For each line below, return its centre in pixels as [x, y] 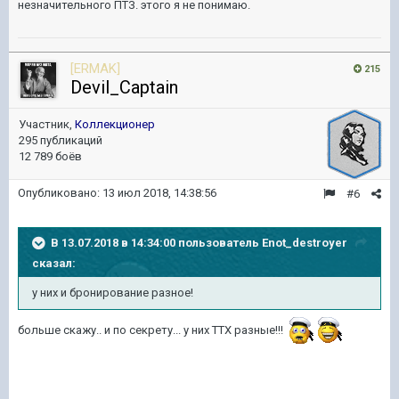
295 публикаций [61, 140]
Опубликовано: [60, 193]
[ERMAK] [95, 69]
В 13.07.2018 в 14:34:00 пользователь [156, 242]
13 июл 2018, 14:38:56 [159, 193]
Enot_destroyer [305, 242]
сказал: [54, 263]
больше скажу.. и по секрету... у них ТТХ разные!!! [152, 330]
